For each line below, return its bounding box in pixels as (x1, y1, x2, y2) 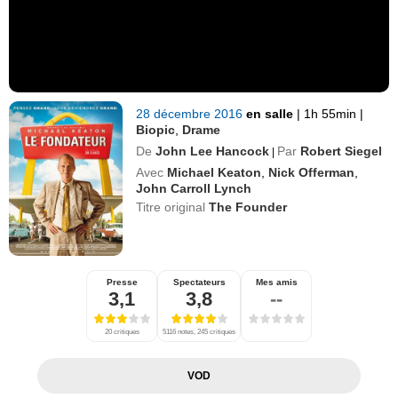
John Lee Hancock (155, 143, 270, 158)
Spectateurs (172, 276, 226, 287)
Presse (106, 276, 138, 287)
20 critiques (104, 327, 139, 336)
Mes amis (255, 276, 298, 287)
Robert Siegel (300, 143, 383, 158)
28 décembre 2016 (136, 106, 247, 121)
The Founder (209, 199, 288, 214)
